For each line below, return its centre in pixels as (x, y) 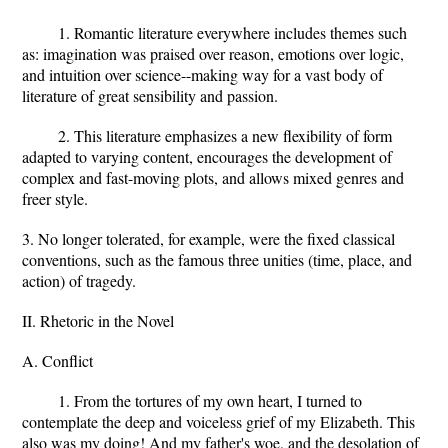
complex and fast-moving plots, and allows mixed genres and (213, 177)
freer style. (55, 198)
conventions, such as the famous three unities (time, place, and (217, 259)
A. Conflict (57, 360)
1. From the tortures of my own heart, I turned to (210, 400)
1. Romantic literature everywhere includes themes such (232, 32)
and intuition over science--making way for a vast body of (202, 74)
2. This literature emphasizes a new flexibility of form (225, 135)
